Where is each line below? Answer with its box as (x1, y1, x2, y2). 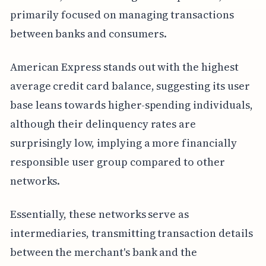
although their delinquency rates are (9, 116, 197, 131)
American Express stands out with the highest (9, 59, 239, 74)
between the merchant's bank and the (9, 244, 198, 259)
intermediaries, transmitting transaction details (9, 225, 253, 240)
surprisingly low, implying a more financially (9, 135, 237, 150)
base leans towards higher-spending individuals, (9, 97, 253, 112)
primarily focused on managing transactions (9, 7, 234, 22)
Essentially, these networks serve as (9, 206, 189, 221)
